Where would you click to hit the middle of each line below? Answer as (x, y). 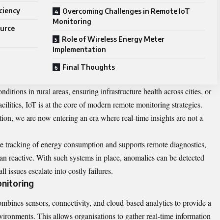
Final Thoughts (89, 67)
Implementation (79, 50)
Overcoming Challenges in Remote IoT (126, 11)
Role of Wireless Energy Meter (113, 39)
